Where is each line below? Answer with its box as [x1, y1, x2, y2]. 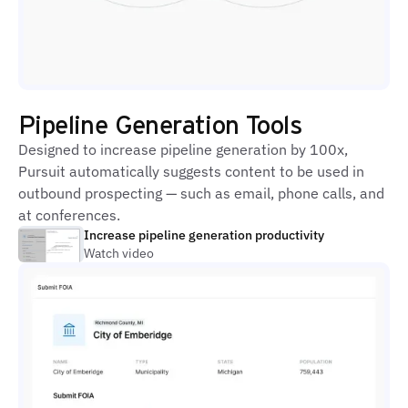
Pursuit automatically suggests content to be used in [18, 162, 364, 180]
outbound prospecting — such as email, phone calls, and [18, 184, 384, 202]
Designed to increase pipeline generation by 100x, [18, 140, 348, 158]
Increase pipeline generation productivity [84, 227, 324, 243]
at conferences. [18, 206, 120, 224]
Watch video [84, 245, 154, 261]
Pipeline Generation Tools [18, 107, 301, 140]
